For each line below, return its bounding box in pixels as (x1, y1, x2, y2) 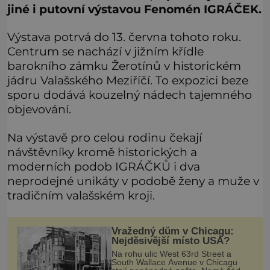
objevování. (7, 102, 71, 117)
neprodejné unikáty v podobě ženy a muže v (7, 173, 259, 188)
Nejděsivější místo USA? (111, 234, 230, 246)
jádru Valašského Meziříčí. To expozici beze (7, 73, 248, 88)
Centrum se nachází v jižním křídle (7, 44, 204, 59)
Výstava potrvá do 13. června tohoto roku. (7, 30, 241, 45)
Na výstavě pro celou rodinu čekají (7, 130, 202, 145)
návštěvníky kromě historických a (7, 144, 197, 159)
